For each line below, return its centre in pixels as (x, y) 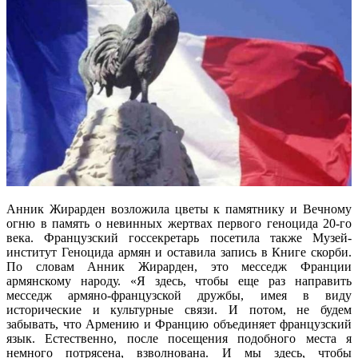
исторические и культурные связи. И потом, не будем (179, 309)
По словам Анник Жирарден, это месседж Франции (179, 266)
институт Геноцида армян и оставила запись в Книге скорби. (179, 252)
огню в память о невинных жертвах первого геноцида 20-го (179, 223)
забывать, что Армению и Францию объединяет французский (179, 324)
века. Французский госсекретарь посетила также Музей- (179, 237)
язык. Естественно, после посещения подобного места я (179, 338)
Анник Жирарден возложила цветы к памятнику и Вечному (179, 209)
